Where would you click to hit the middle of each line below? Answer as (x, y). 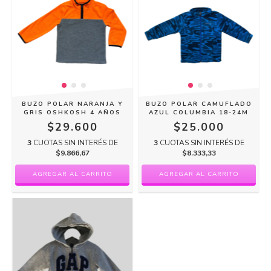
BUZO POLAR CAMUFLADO (199, 104)
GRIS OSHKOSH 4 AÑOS (72, 113)
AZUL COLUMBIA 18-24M (199, 113)
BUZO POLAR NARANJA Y (72, 104)
